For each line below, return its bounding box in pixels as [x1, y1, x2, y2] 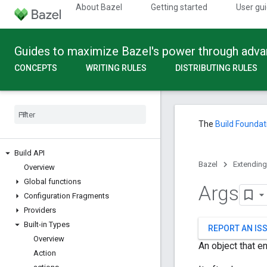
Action [33, 249, 56, 257]
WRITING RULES [86, 63, 147, 73]
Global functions [24, 177, 81, 186]
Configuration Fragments [24, 191, 109, 200]
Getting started [151, 2, 207, 12]
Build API [14, 148, 45, 157]
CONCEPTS [14, 63, 57, 73]
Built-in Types [24, 220, 70, 229]
